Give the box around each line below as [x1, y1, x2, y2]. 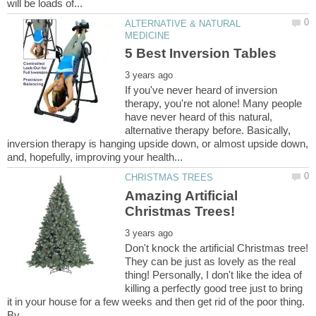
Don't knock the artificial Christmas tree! [125, 241, 309, 254]
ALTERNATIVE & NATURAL [125, 18, 241, 29]
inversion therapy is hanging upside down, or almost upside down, [7, 138, 308, 150]
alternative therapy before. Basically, [125, 124, 291, 137]
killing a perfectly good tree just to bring [125, 281, 303, 294]
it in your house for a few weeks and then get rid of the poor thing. [7, 295, 305, 308]
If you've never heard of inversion [125, 84, 278, 97]
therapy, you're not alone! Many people [125, 97, 303, 110]
